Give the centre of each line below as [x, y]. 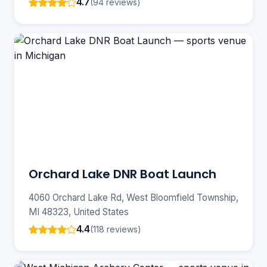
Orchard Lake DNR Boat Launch [122, 174]
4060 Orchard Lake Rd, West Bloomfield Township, [133, 198]
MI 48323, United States [79, 212]
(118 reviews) [116, 229]
